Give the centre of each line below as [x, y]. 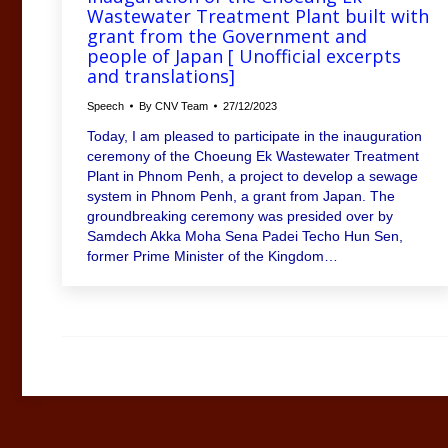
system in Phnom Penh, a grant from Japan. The [241, 195]
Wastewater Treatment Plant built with [258, 15]
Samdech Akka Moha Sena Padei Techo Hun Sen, [245, 235]
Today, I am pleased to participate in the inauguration [254, 135]
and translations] [161, 75]
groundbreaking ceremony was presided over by [240, 215]
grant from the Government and [227, 35]
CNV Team [181, 105]
